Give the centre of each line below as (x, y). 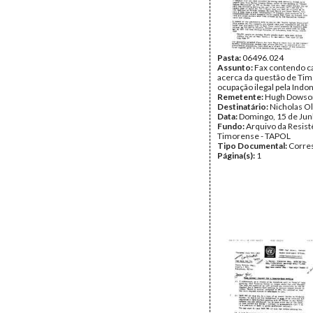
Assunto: (236, 67)
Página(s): (237, 155)
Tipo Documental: (253, 146)
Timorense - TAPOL (254, 136)
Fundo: (232, 126)
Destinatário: (243, 107)
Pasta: (230, 58)
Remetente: (241, 97)
